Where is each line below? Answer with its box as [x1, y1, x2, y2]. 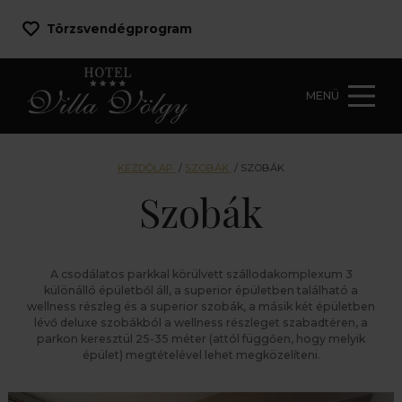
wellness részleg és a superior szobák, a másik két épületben [27, 299, 375, 313]
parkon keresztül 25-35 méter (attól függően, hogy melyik [37, 331, 365, 345]
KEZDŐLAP [117, 161, 173, 174]
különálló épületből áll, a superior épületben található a [44, 283, 358, 297]
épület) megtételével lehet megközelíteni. [82, 347, 320, 362]
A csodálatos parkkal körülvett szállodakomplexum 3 [49, 267, 353, 281]
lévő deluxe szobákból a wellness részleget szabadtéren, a [34, 315, 368, 329]
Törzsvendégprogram [47, 22, 193, 37]
